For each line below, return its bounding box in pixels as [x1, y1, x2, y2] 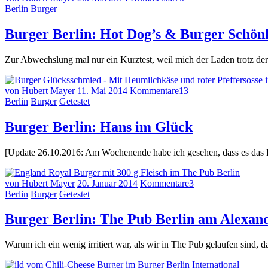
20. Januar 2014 [77, 178, 138, 188]
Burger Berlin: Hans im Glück [5, 118, 193, 135]
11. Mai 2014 [77, 85, 127, 96]
